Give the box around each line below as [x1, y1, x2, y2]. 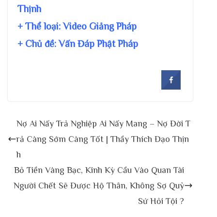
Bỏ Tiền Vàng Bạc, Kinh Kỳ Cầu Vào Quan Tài [14, 165, 185, 175]
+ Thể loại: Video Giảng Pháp [17, 20, 137, 31]
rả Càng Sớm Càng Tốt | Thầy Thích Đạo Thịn [16, 134, 189, 144]
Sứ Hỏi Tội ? [138, 196, 185, 206]
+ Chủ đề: [17, 38, 59, 49]
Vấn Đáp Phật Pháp [59, 38, 138, 49]
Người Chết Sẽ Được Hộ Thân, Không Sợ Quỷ [14, 180, 185, 190]
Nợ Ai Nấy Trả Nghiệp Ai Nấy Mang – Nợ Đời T [16, 118, 190, 128]
